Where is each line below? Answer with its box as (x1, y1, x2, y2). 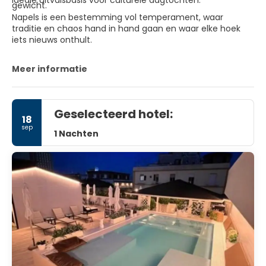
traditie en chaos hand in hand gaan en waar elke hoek (12, 22, 240, 34)
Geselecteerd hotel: (54, 105, 173, 122)
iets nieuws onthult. (12, 33, 92, 46)
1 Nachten (54, 127, 99, 140)
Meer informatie (12, 62, 87, 75)
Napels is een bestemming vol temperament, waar (12, 11, 223, 23)
